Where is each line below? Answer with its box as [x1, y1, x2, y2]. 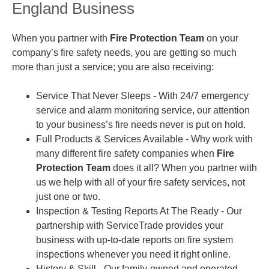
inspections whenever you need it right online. [36, 249, 231, 259]
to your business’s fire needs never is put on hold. [36, 119, 248, 130]
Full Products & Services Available [36, 133, 186, 144]
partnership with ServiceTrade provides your [36, 220, 223, 231]
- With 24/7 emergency [151, 90, 249, 101]
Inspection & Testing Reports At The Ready [36, 205, 221, 216]
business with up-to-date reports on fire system [36, 234, 233, 245]
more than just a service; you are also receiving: [12, 61, 214, 72]
